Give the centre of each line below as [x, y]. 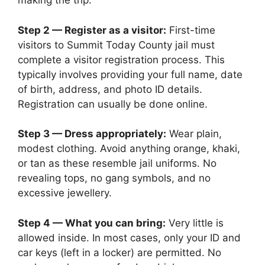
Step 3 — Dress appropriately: [92, 134]
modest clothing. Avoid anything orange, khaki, [129, 148]
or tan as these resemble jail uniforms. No [117, 163]
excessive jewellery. [65, 193]
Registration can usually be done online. [113, 104]
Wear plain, [194, 134]
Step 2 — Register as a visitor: [92, 30]
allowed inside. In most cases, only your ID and [129, 237]
